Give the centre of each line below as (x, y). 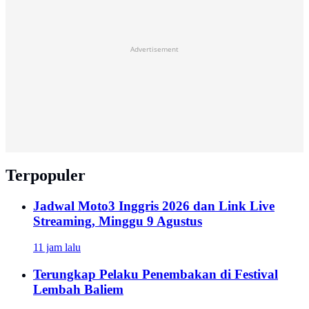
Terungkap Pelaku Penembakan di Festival (156, 274)
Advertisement (154, 49)
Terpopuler (46, 175)
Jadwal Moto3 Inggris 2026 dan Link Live (154, 206)
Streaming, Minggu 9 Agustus (118, 221)
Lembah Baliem (78, 289)
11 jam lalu (57, 248)
